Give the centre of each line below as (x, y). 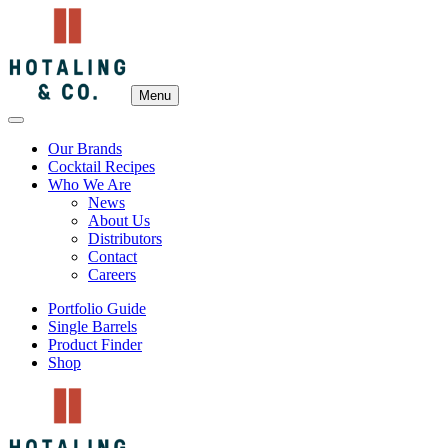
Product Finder (95, 344)
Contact (112, 256)
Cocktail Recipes (101, 166)
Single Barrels (92, 326)
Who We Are (89, 184)
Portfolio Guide (97, 308)
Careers (112, 274)
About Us (119, 220)
